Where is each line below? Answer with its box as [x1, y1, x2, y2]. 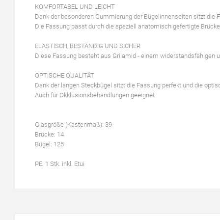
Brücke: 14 [35, 131, 64, 138]
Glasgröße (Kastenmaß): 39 [35, 121, 112, 128]
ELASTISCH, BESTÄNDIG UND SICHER [35, 42, 140, 50]
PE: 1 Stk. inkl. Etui [35, 160, 84, 167]
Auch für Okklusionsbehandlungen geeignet [35, 91, 155, 99]
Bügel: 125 [35, 140, 64, 148]
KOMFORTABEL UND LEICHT [35, 3, 115, 10]
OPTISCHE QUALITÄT [35, 72, 94, 79]
